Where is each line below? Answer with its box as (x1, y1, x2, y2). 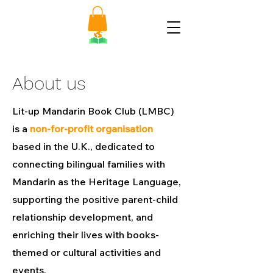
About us (12, 72, 86, 94)
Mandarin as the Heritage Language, (12, 175, 181, 188)
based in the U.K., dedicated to (12, 140, 155, 152)
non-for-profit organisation (30, 122, 153, 135)
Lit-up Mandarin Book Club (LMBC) (12, 104, 174, 117)
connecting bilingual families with (12, 157, 165, 170)
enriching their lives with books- (12, 228, 159, 241)
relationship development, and (12, 210, 153, 223)
